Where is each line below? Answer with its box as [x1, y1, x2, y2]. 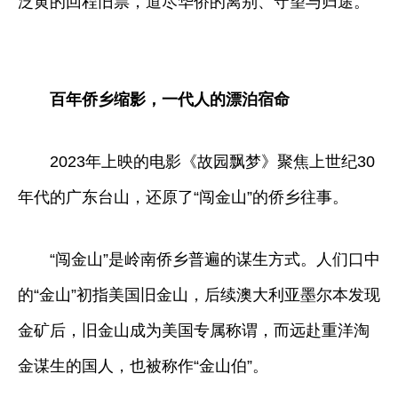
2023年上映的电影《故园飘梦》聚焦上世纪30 [18, 152, 375, 171]
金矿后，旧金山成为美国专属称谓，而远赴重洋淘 [18, 321, 370, 339]
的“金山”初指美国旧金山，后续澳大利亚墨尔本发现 [18, 285, 380, 304]
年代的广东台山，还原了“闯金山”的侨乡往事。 [18, 187, 348, 206]
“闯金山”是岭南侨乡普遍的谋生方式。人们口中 [18, 250, 380, 268]
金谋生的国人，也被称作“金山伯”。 [18, 356, 268, 375]
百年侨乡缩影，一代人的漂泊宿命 [34, 90, 290, 108]
